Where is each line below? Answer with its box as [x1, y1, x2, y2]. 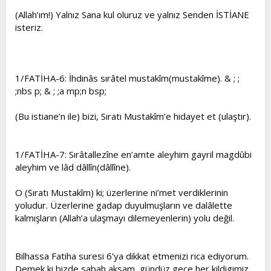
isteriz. [15, 21, 43, 33]
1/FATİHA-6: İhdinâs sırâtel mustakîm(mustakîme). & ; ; [15, 72, 240, 84]
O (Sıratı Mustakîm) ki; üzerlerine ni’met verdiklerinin [15, 186, 228, 198]
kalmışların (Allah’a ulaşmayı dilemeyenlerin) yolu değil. [15, 212, 234, 224]
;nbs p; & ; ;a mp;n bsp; [15, 85, 106, 97]
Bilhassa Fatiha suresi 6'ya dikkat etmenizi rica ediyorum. [15, 250, 249, 262]
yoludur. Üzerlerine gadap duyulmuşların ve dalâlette [15, 199, 232, 211]
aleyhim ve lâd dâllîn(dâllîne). [15, 161, 131, 173]
